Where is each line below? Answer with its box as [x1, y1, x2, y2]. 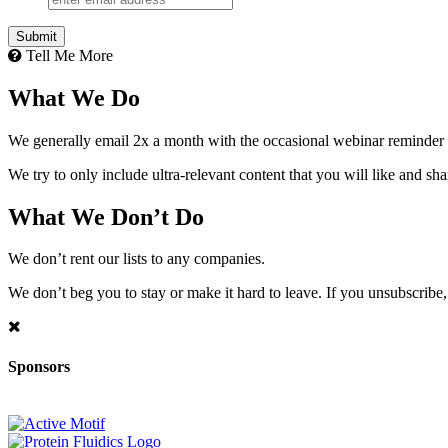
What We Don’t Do [8, 203, 204, 230]
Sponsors [8, 357, 70, 375]
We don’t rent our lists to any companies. [8, 250, 265, 268]
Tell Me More [22, 46, 113, 64]
